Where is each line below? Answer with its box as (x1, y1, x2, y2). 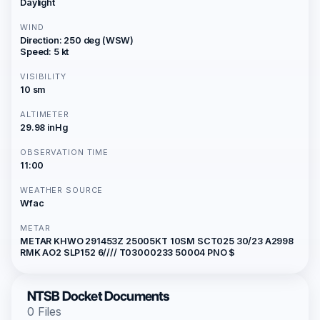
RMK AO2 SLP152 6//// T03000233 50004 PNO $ (20, 247, 236, 258)
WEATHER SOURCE (20, 185, 104, 195)
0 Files (27, 304, 61, 319)
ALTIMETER (20, 109, 69, 119)
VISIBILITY (20, 71, 66, 81)
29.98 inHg (20, 122, 68, 133)
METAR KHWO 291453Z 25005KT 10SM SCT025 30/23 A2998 (20, 236, 294, 246)
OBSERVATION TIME (20, 147, 109, 157)
